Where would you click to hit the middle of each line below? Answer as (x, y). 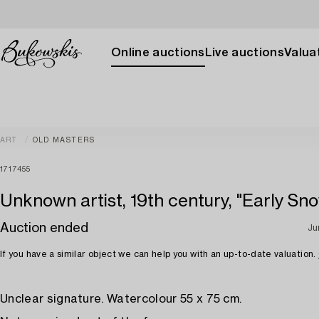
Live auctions (244, 53)
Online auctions (158, 53)
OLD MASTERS (64, 140)
